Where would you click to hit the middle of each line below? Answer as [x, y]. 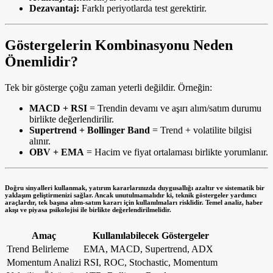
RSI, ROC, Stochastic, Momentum [151, 262]
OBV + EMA [57, 152]
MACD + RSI [58, 108]
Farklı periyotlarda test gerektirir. [143, 8]
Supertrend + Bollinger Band [90, 130]
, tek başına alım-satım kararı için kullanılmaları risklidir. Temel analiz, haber [149, 202]
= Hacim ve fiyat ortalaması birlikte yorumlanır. [176, 152]
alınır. [40, 141]
